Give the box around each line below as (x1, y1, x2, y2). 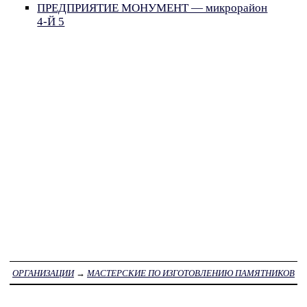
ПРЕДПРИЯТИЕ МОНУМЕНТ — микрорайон (37, 1, 268, 15)
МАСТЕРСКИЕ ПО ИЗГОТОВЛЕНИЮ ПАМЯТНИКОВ (87, 267, 295, 278)
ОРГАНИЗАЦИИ (12, 267, 74, 278)
